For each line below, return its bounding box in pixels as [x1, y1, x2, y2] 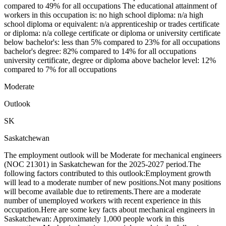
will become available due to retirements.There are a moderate [4, 187, 201, 196]
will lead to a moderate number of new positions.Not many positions [4, 178, 221, 187]
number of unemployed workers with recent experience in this [4, 196, 201, 205]
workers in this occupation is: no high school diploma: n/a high [4, 11, 203, 20]
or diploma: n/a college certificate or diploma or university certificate [4, 29, 220, 38]
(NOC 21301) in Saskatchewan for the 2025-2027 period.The [4, 160, 201, 169]
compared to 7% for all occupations [4, 65, 117, 74]
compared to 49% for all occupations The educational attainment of [4, 2, 217, 11]
